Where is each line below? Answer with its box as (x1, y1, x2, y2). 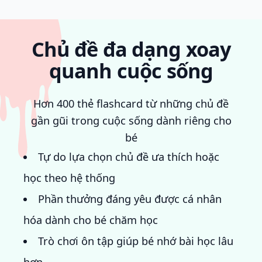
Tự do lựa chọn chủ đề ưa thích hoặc (38, 150, 220, 164)
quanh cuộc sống (49, 57, 213, 85)
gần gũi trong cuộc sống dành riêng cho (30, 113, 232, 128)
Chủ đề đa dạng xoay (31, 35, 231, 63)
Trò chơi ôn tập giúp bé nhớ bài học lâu (38, 234, 234, 249)
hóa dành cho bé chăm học (23, 213, 158, 227)
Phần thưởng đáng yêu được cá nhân (38, 192, 222, 206)
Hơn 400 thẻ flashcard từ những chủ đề (33, 96, 229, 111)
